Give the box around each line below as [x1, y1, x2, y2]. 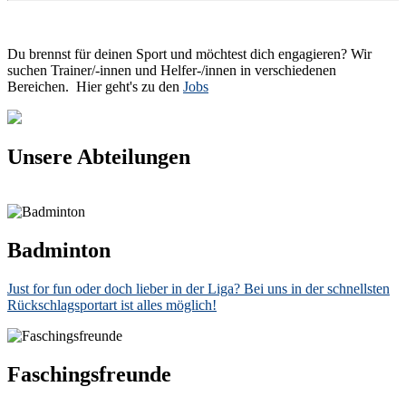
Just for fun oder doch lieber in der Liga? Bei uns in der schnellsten [7, 281, 390, 297]
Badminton [7, 238, 111, 263]
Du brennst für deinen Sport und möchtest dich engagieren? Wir [7, 45, 372, 62]
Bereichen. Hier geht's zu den [7, 78, 183, 94]
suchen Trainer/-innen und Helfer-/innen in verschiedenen [7, 62, 336, 78]
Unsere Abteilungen [7, 145, 190, 169]
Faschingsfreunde [7, 362, 171, 387]
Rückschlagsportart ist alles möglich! [7, 297, 217, 314]
